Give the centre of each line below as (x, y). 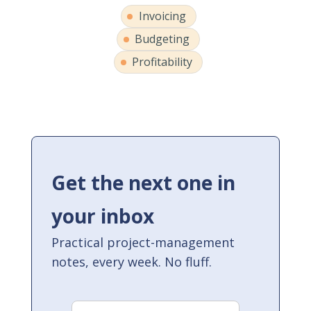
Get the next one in (143, 183)
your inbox (102, 216)
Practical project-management (143, 243)
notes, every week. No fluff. (131, 262)
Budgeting (162, 39)
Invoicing (162, 16)
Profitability (162, 62)
